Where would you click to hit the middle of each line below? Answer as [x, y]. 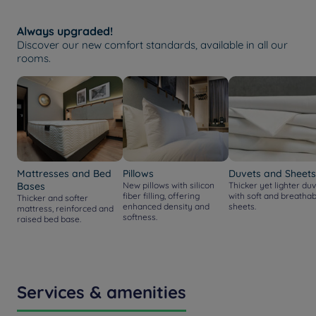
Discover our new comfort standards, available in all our [152, 45]
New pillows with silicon [169, 185]
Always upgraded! [65, 31]
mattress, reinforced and [65, 208]
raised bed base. [49, 219]
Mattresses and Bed [64, 174]
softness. [140, 217]
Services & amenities [102, 292]
